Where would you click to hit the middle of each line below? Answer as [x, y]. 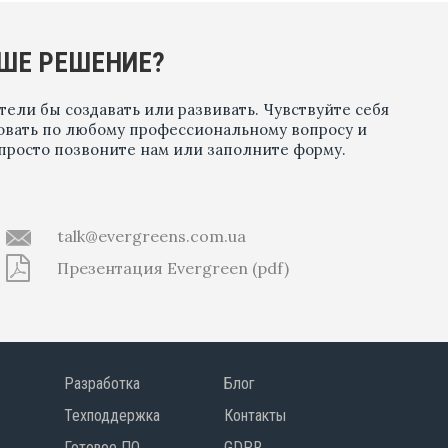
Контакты [255, 415]
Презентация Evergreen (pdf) [172, 267]
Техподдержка [112, 415]
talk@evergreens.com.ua [151, 236]
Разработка [102, 383]
